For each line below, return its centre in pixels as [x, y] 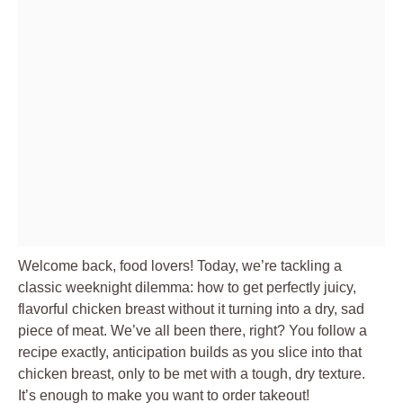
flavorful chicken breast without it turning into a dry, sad [191, 309]
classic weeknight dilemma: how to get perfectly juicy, [187, 287]
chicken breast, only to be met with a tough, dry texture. [192, 373]
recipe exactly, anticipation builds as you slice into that [190, 352]
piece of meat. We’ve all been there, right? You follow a [193, 330]
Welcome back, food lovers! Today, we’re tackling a [180, 265]
